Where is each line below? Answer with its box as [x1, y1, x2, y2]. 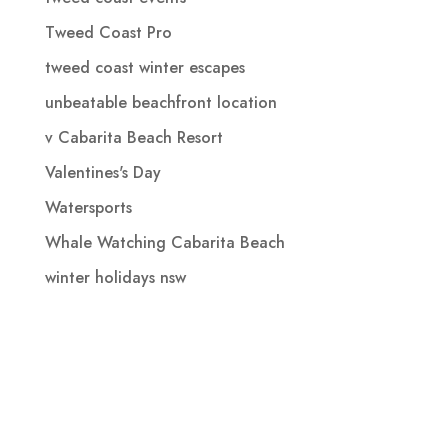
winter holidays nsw [44, 265, 186, 289]
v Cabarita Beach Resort [44, 125, 223, 149]
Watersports [44, 195, 132, 219]
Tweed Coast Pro [44, 20, 172, 44]
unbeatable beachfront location [44, 90, 277, 114]
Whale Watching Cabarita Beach [44, 230, 285, 254]
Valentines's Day [44, 160, 161, 184]
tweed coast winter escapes [44, 55, 245, 79]
